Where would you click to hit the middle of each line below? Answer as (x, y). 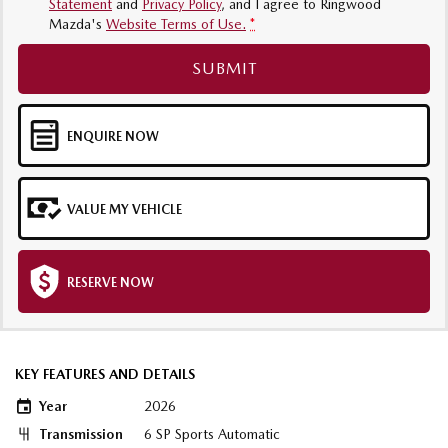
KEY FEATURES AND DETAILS (105, 374)
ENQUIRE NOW (113, 137)
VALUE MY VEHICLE (124, 210)
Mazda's (75, 24)
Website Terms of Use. (176, 24)
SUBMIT (224, 69)
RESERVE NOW (110, 283)
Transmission (81, 434)
